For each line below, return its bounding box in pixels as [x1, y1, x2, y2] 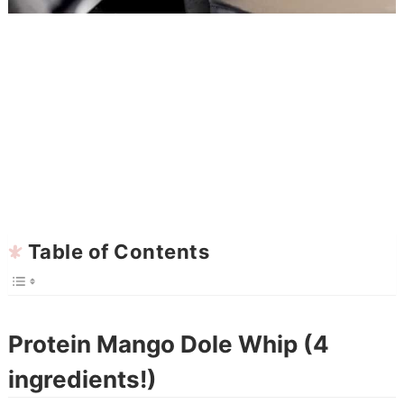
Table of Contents [27, 240, 210, 264]
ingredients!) [7, 365, 157, 394]
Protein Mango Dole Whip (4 [7, 330, 329, 359]
